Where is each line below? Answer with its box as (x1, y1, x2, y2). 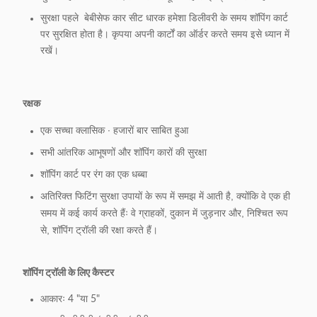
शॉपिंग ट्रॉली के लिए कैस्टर (23, 268, 114, 278)
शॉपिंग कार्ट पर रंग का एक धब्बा (40, 168, 147, 180)
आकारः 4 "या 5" (40, 294, 100, 304)
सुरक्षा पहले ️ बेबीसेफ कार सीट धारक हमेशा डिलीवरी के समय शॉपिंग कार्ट (40, 13, 288, 23)
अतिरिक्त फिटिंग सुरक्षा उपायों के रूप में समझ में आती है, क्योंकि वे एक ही (40, 190, 290, 202)
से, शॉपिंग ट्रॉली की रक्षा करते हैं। (40, 224, 158, 236)
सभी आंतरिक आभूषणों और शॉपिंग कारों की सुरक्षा (40, 146, 207, 158)
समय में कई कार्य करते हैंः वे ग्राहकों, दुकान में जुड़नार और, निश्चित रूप (40, 207, 288, 219)
